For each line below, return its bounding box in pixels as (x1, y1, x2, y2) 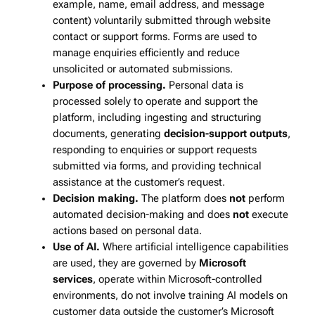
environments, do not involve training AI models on (52, 290, 288, 302)
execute (248, 209, 288, 221)
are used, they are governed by (52, 257, 199, 270)
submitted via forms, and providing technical (52, 160, 262, 173)
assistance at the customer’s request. (52, 176, 225, 189)
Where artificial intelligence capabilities (99, 241, 288, 254)
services (52, 274, 93, 286)
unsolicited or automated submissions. (52, 63, 233, 76)
